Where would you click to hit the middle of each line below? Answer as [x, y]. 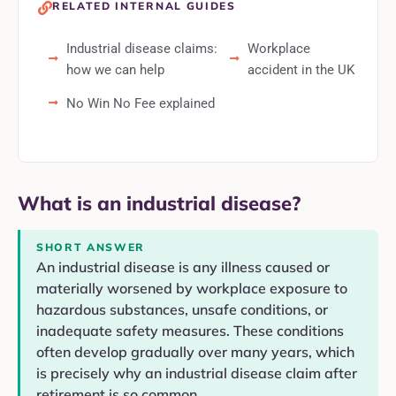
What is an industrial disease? [159, 204]
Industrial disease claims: [142, 49]
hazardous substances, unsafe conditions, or [182, 310]
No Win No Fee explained [141, 104]
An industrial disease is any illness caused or [183, 267]
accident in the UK [301, 70]
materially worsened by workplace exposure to [192, 289]
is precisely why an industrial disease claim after [197, 373]
